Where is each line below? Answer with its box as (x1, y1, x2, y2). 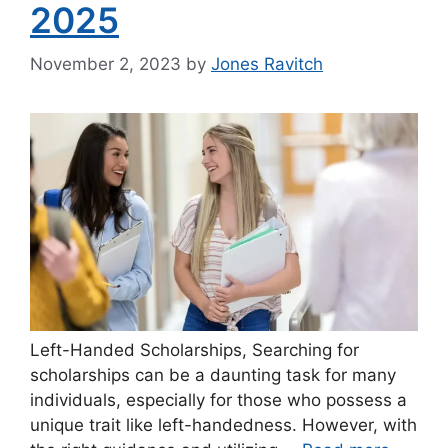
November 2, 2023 (30, 54, 181, 74)
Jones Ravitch (211, 54, 323, 74)
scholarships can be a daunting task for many (30, 365, 396, 386)
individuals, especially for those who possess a (30, 390, 407, 411)
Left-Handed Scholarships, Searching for (30, 340, 359, 361)
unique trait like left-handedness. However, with (30, 415, 417, 436)
